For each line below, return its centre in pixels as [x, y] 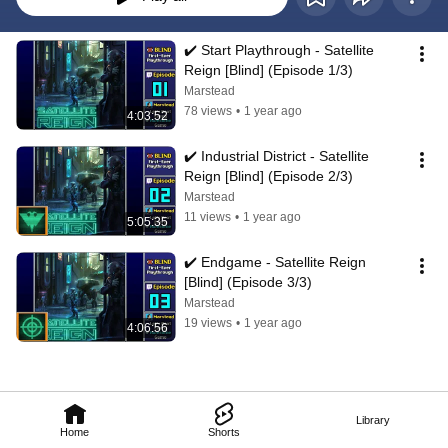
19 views [208, 323]
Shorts [223, 432]
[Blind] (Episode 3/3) [248, 282]
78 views [208, 111]
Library [373, 420]
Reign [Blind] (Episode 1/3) [268, 70]
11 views [207, 217]
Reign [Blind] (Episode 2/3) [268, 176]
